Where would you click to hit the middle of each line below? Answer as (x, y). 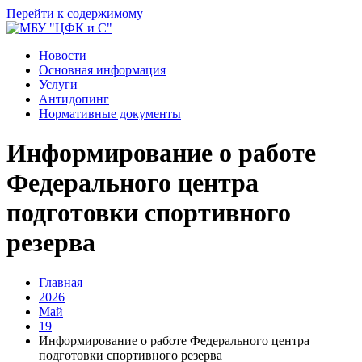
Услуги (58, 84)
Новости (63, 55)
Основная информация (102, 70)
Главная (61, 282)
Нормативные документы (110, 114)
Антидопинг (74, 99)
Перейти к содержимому (75, 13)
